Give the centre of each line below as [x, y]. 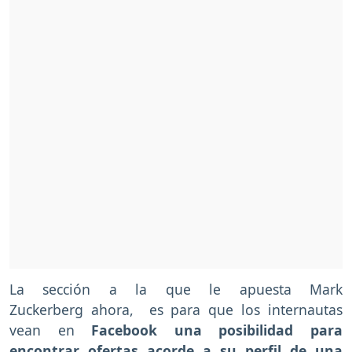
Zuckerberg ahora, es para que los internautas [176, 309]
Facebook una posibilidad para [209, 330]
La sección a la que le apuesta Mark [176, 289]
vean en [42, 330]
